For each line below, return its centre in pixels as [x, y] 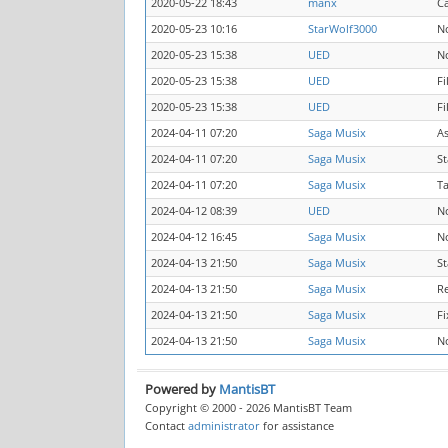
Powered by [182, 389]
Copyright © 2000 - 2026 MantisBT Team [248, 407]
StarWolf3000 [342, 29]
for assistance [297, 425]
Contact [166, 425]
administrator [224, 425]
